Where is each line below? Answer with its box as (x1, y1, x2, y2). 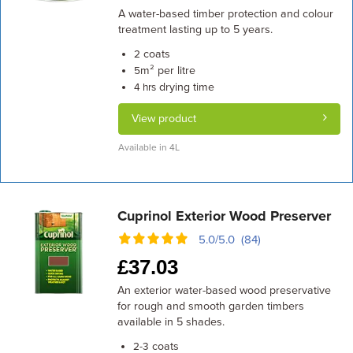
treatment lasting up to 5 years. (117, 23, 273, 36)
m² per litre (139, 64, 195, 77)
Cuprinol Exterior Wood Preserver (117, 207, 332, 225)
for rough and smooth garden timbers (117, 299, 305, 313)
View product (131, 112, 196, 125)
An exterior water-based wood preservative (117, 284, 332, 297)
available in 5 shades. (117, 315, 225, 329)
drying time (155, 80, 214, 94)
